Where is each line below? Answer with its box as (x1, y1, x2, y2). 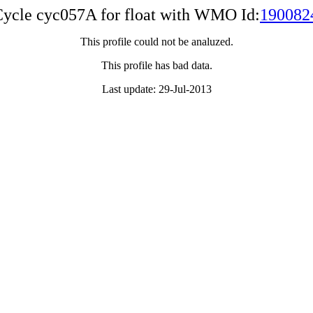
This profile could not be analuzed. (80, 36, 233, 48)
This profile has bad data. (101, 59, 212, 71)
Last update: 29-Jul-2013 (101, 83, 212, 95)
